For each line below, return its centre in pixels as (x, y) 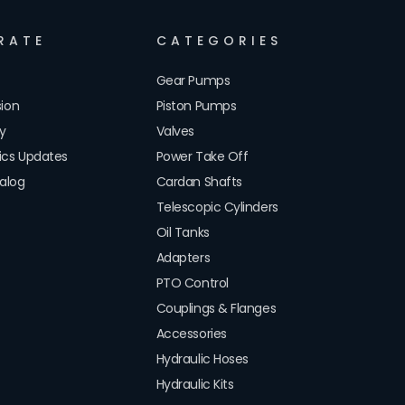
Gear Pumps (193, 80)
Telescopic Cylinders (217, 207)
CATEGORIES (219, 41)
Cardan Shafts (199, 182)
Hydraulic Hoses (202, 359)
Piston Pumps (196, 106)
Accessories (191, 334)
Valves (175, 131)
